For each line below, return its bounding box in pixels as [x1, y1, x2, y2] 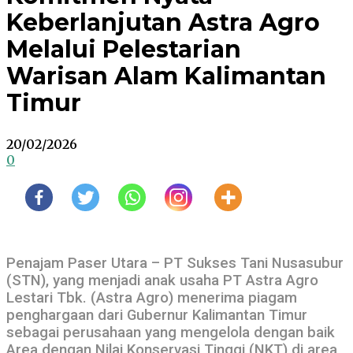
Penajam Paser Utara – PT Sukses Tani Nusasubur [6, 254, 344, 272]
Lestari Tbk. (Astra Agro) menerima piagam [6, 288, 297, 307]
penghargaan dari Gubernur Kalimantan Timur [6, 306, 307, 324]
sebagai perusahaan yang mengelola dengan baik [6, 323, 335, 341]
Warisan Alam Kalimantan [6, 61, 326, 91]
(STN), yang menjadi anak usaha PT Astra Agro [6, 271, 318, 289]
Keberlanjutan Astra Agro [6, 8, 320, 38]
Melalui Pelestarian [6, 35, 241, 65]
